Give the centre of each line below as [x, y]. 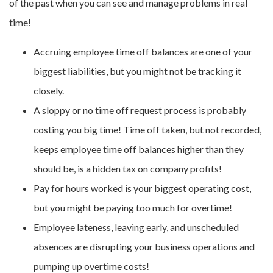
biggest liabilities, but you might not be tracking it [137, 71]
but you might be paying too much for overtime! [133, 208]
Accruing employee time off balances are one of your [143, 52]
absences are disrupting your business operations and [144, 247]
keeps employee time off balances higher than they [139, 149]
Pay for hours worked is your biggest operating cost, [142, 188]
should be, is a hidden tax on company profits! [128, 169]
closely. [49, 91]
